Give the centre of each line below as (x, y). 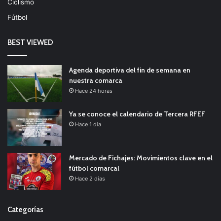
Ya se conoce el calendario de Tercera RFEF (137, 114)
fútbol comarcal (94, 168)
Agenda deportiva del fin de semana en (130, 70)
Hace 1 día (88, 125)
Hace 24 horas (94, 91)
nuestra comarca (96, 81)
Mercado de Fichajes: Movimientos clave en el (141, 158)
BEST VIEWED (30, 43)
